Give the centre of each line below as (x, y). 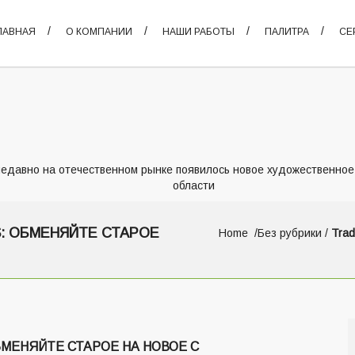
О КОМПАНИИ (99, 32)
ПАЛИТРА (287, 32)
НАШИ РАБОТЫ (198, 32)
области (193, 185)
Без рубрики (290, 233)
